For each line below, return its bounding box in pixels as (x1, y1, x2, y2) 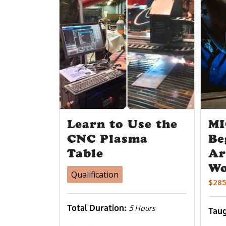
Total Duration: (67, 202, 129, 213)
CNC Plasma (67, 131, 148, 146)
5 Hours (129, 203, 156, 213)
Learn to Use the (67, 117, 178, 131)
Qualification (71, 168, 119, 180)
